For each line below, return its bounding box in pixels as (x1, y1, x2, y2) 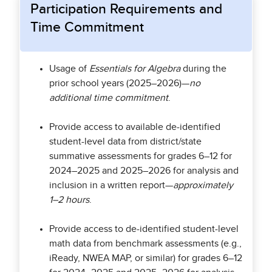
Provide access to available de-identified (49, 122, 220, 132)
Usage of (49, 64, 89, 73)
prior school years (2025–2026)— (49, 78, 189, 88)
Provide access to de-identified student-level (49, 224, 239, 234)
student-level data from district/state (49, 137, 202, 146)
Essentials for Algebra (89, 64, 180, 73)
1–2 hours (49, 195, 89, 205)
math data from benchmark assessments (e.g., (49, 239, 242, 248)
